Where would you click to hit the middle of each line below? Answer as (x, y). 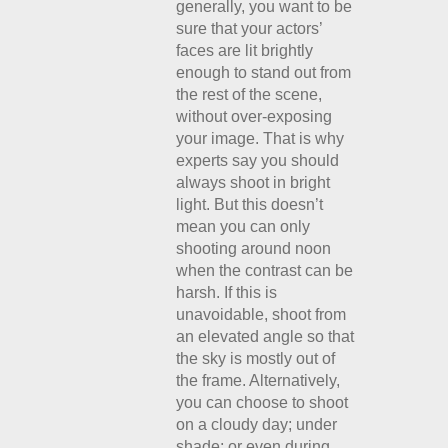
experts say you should (258, 160)
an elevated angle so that (265, 336)
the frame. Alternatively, (258, 380)
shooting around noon (254, 248)
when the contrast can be (265, 270)
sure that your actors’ (249, 28)
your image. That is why (260, 138)
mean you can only (243, 226)
